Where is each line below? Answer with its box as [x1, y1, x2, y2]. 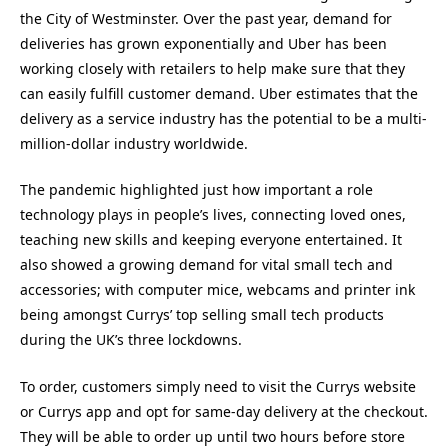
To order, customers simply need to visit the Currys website [20, 376, 416, 396]
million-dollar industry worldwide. [20, 133, 248, 153]
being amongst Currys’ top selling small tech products [20, 305, 384, 325]
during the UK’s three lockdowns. [20, 330, 242, 350]
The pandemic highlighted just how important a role [20, 180, 373, 200]
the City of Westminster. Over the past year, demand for [20, 8, 392, 28]
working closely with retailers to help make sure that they [20, 58, 405, 78]
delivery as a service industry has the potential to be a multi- [20, 108, 427, 128]
